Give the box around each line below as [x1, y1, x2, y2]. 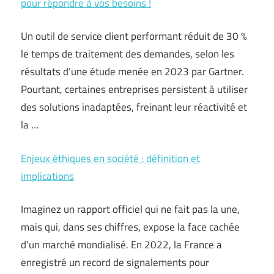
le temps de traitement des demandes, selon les [21, 46, 234, 62]
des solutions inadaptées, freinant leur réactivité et [21, 99, 247, 115]
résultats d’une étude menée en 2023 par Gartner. [21, 64, 244, 80]
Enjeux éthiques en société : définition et [21, 150, 200, 166]
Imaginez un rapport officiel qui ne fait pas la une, [21, 201, 240, 217]
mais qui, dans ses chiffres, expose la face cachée [21, 219, 240, 235]
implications [21, 168, 74, 184]
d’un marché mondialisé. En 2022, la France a [21, 237, 222, 253]
